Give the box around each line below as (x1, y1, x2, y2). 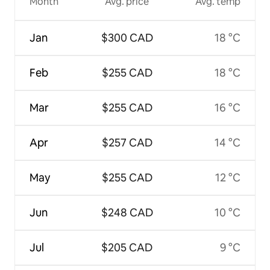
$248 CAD (101, 205, 153, 219)
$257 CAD (101, 135, 152, 149)
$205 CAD (101, 240, 152, 254)
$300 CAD (101, 30, 153, 45)
